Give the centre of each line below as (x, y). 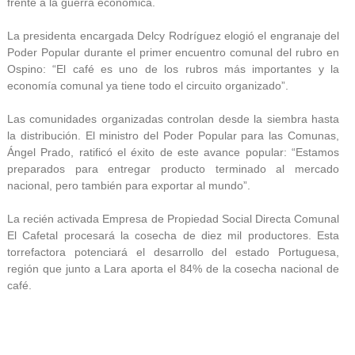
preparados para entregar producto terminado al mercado (173, 168)
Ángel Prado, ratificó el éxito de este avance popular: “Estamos (173, 152)
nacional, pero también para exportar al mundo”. (129, 185)
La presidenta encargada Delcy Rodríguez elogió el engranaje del (173, 35)
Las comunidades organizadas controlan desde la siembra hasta (173, 118)
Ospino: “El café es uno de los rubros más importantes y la (173, 69)
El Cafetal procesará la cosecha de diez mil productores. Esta (173, 235)
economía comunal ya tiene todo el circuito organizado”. (148, 85)
